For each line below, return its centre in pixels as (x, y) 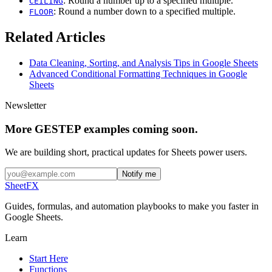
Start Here (49, 259)
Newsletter (25, 105)
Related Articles (55, 37)
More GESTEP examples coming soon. (101, 129)
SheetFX (22, 186)
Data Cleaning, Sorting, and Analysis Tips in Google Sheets (144, 63)
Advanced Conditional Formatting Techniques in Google (138, 73)
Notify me (139, 174)
